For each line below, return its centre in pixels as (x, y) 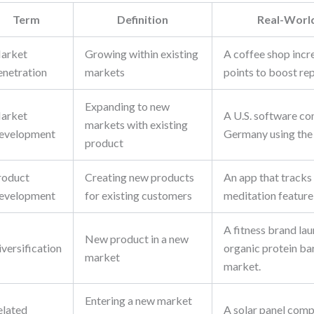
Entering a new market (139, 300)
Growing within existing (142, 54)
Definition (143, 19)
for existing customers (139, 195)
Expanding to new (128, 106)
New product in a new (137, 239)
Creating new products (140, 177)
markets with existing (137, 124)
